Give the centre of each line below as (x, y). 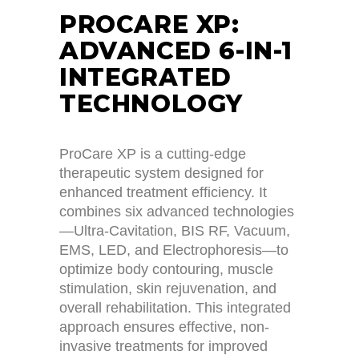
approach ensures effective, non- (164, 327)
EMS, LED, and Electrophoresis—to (174, 250)
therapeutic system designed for (161, 173)
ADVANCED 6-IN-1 (176, 51)
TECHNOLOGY (151, 104)
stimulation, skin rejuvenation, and (168, 289)
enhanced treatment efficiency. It (163, 193)
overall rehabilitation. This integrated (175, 308)
